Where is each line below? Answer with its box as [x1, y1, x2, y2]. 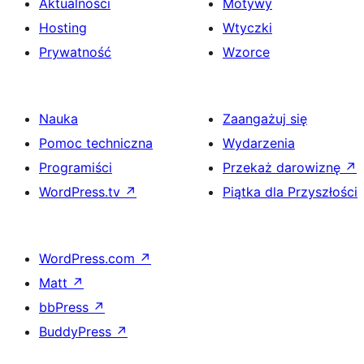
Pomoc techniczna [39, 134, 153, 151]
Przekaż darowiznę [223, 158, 344, 175]
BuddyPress [39, 323, 115, 340]
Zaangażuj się [223, 110, 307, 127]
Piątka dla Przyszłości [223, 183, 357, 200]
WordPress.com [39, 249, 139, 266]
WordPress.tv [39, 183, 124, 200]
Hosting [39, 19, 87, 36]
